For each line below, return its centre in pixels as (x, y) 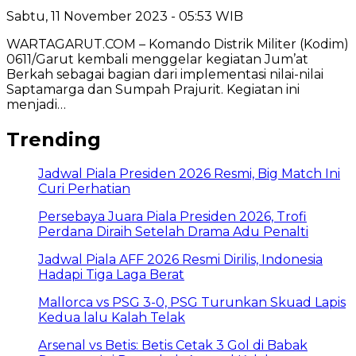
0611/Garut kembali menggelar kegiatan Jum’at (157, 59)
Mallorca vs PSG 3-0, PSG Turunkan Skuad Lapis (192, 303)
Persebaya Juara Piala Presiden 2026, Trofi (172, 217)
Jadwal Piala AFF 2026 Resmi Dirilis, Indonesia (180, 260)
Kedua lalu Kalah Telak (112, 318)
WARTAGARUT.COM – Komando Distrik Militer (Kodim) (178, 44)
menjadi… (36, 104)
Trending (54, 139)
